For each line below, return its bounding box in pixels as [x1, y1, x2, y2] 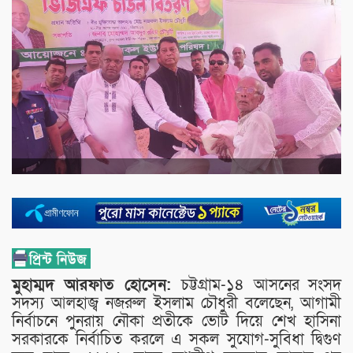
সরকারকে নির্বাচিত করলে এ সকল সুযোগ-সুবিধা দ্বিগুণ [12, 329, 341, 350]
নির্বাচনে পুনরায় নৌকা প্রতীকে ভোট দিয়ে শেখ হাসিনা [12, 310, 341, 332]
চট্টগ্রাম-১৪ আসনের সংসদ [181, 274, 342, 295]
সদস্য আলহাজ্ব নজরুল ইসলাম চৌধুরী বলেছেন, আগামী [12, 292, 341, 314]
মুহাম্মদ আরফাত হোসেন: [12, 274, 182, 295]
